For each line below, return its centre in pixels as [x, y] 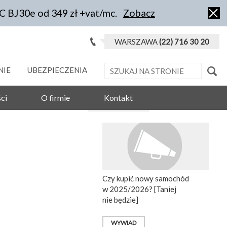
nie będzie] [120, 200]
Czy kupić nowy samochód [146, 179]
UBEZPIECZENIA [57, 70]
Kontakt [118, 98]
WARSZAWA [137, 42]
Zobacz [139, 13]
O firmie [55, 98]
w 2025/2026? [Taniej [139, 189]
